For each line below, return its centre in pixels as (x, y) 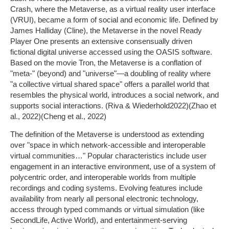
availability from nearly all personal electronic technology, (104, 199)
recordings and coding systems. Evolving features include (106, 188)
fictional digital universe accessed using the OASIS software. (111, 52)
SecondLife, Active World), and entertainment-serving (99, 220)
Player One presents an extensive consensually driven (101, 41)
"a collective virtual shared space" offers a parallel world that (110, 84)
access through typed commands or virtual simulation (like (107, 210)
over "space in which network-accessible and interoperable (108, 145)
